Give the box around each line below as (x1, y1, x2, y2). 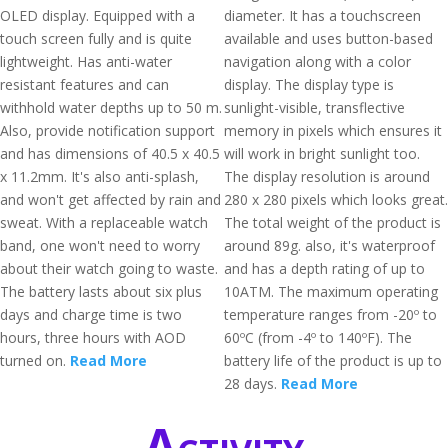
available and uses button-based (224, 29, 433, 48)
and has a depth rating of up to (224, 259, 425, 278)
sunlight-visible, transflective (224, 98, 405, 117)
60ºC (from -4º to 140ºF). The (224, 328, 412, 347)
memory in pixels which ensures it (224, 121, 442, 140)
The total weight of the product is (224, 213, 441, 232)
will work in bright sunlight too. (224, 144, 420, 163)
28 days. (224, 374, 281, 393)
